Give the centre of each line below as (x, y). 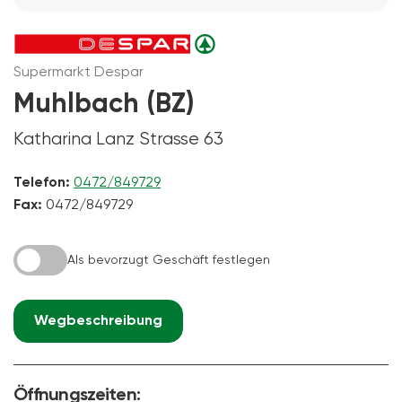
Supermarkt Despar (79, 72)
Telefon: (42, 183)
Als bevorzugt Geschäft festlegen (169, 260)
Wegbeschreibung (98, 321)
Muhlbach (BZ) (104, 105)
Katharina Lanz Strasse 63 (118, 139)
